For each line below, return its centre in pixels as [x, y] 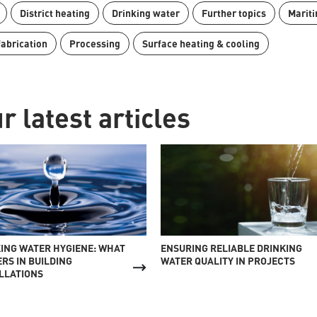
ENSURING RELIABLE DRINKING [232, 248]
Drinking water [146, 13]
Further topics [234, 13]
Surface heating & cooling [201, 43]
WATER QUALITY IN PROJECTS [228, 261]
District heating [55, 13]
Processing [95, 43]
